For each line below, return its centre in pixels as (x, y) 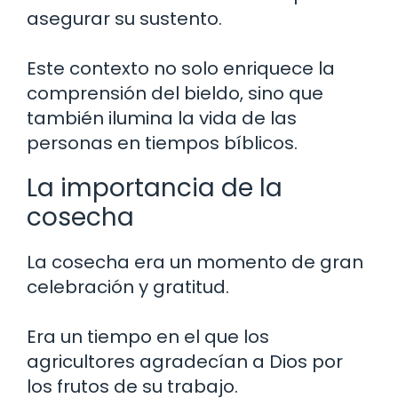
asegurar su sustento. (124, 18)
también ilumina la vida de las (162, 118)
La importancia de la (155, 187)
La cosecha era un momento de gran (195, 262)
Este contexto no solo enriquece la (181, 68)
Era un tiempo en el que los (148, 336)
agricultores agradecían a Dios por (185, 361)
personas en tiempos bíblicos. (162, 143)
